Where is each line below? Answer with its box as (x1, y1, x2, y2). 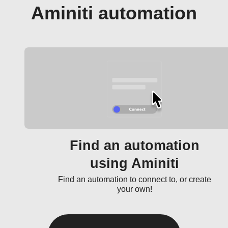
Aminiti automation (31, 3, 197, 23)
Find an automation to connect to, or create (58, 175, 211, 184)
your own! (117, 185, 152, 193)
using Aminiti (90, 156, 179, 171)
